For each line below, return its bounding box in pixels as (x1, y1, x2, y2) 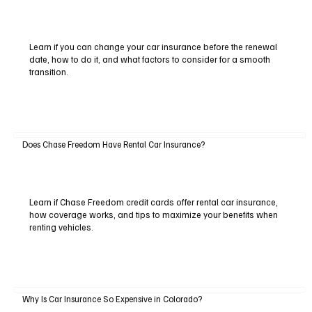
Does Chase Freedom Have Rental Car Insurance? (22, 138, 205, 150)
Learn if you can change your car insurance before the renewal (29, 41, 277, 53)
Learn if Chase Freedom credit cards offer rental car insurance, (29, 196, 278, 208)
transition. (29, 66, 68, 78)
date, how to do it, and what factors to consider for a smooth (29, 54, 270, 65)
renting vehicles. (29, 221, 93, 233)
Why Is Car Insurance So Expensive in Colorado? (22, 293, 202, 305)
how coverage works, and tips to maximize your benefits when (29, 208, 278, 220)
